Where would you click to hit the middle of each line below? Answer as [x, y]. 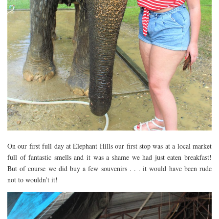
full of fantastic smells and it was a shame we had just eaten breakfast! [109, 157]
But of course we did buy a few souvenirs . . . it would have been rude [109, 168]
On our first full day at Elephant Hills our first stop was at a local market [109, 146]
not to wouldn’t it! [33, 179]
